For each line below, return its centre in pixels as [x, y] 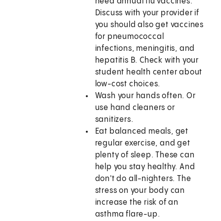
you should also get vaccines [149, 25]
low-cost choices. [128, 84]
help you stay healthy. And [145, 167]
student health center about [149, 73]
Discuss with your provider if [147, 13]
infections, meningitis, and [145, 49]
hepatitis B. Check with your [147, 61]
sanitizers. [114, 120]
